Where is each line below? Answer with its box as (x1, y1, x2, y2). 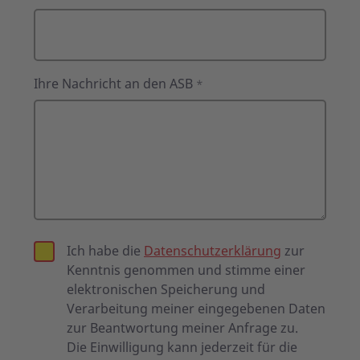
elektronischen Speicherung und (67, 280, 265, 299)
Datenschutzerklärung (144, 242, 281, 260)
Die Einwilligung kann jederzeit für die (67, 338, 297, 357)
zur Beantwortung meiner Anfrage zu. (67, 319, 298, 337)
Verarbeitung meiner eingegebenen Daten (67, 300, 325, 318)
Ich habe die (67, 242, 144, 260)
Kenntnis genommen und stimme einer (67, 261, 305, 280)
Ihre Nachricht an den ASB (34, 75, 193, 93)
